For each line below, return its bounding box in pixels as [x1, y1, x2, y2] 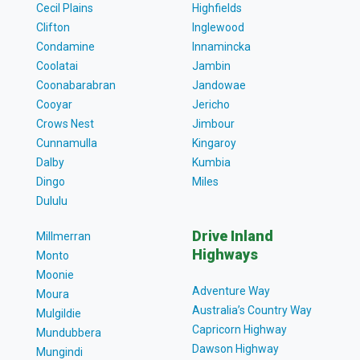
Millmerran [35, 229, 91, 243]
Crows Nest [35, 117, 94, 130]
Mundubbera [35, 325, 101, 339]
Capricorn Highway [192, 323, 287, 336]
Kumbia [192, 155, 231, 169]
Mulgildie [35, 306, 81, 320]
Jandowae [192, 78, 246, 92]
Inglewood [192, 20, 244, 34]
